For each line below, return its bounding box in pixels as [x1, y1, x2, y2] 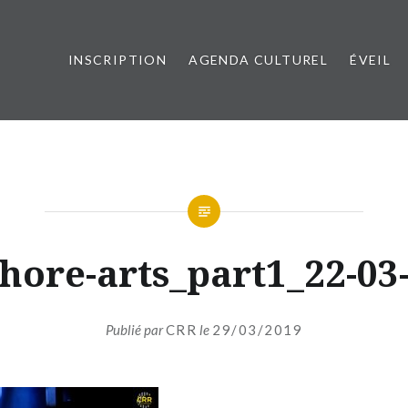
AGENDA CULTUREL [189, 52, 329, 67]
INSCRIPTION [67, 52, 168, 67]
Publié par [105, 321, 166, 338]
